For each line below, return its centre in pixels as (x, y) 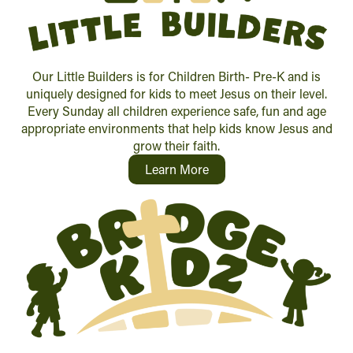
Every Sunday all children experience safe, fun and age (176, 110)
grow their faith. (176, 145)
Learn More (176, 169)
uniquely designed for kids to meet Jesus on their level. (176, 93)
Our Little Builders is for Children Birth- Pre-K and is (176, 76)
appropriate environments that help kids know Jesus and (176, 128)
